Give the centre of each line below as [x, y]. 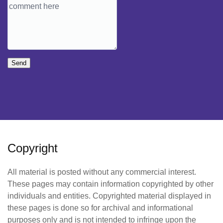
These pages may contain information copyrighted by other [111, 184]
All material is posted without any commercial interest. [102, 172]
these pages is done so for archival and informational [100, 208]
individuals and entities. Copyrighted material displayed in [109, 196]
